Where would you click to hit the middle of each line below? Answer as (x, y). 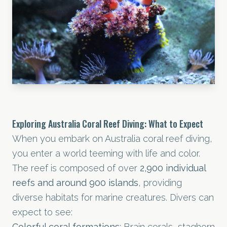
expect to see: (42, 212)
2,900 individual (173, 168)
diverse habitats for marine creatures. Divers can (113, 197)
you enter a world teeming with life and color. (106, 153)
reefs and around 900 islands (75, 182)
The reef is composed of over (76, 168)
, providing (160, 182)
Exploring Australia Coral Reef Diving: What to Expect (108, 123)
